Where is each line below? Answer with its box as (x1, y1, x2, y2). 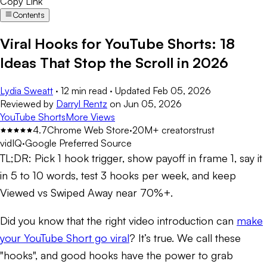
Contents (13, 10, 45, 20)
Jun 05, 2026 (123, 97, 182, 110)
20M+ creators (132, 123, 196, 136)
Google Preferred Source (25, 136, 132, 149)
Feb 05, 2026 (153, 84, 211, 97)
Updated (115, 84, 150, 97)
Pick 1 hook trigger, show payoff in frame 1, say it (35, 151, 262, 164)
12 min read (61, 84, 107, 97)
